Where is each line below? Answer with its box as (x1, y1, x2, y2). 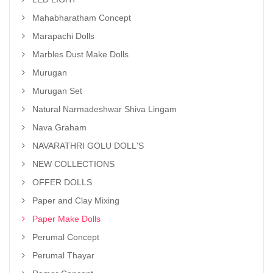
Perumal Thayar (32, 250, 94, 260)
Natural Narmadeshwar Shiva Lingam (32, 104, 177, 114)
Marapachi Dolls (32, 30, 94, 41)
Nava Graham (32, 122, 87, 132)
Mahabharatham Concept (32, 12, 131, 23)
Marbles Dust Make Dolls (32, 49, 129, 59)
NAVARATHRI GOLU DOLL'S (32, 140, 144, 151)
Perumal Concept (32, 232, 99, 242)
